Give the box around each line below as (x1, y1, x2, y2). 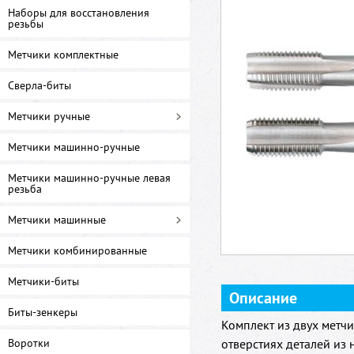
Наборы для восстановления (8, 6, 149, 20)
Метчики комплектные (8, 47, 119, 62)
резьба (8, 182, 42, 196)
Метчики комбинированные (8, 243, 147, 258)
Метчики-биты (8, 274, 79, 288)
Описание (229, 288, 297, 308)
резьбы (8, 17, 43, 31)
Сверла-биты (8, 78, 71, 92)
